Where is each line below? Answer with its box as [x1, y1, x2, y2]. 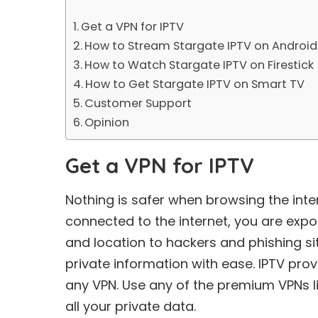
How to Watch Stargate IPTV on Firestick [84, 56, 314, 73]
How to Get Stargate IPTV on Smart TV [85, 75, 305, 92]
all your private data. [65, 297, 196, 315]
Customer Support [84, 94, 192, 111]
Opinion [84, 114, 130, 131]
